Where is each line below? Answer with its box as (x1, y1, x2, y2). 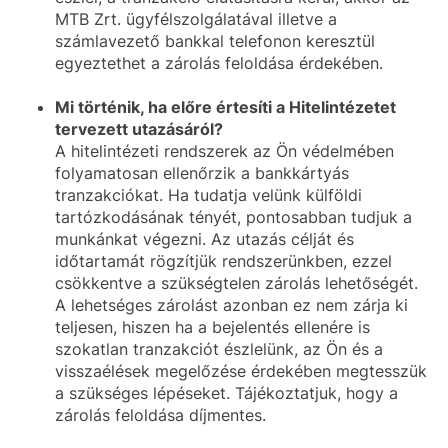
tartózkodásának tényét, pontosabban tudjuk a (55, 207, 412, 227)
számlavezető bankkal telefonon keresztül (55, 31, 375, 51)
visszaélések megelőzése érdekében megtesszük (55, 361, 427, 381)
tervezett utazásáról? (55, 119, 223, 139)
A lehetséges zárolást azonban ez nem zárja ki (55, 295, 408, 315)
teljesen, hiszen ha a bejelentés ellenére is (55, 317, 370, 337)
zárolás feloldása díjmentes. (55, 405, 266, 425)
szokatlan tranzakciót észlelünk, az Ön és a (55, 339, 383, 359)
